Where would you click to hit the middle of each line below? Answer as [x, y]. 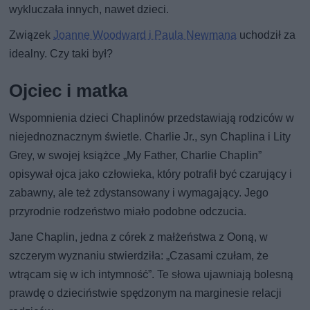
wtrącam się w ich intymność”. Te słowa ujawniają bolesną [152, 274]
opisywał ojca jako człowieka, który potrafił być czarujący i [151, 174]
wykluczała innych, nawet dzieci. [89, 9]
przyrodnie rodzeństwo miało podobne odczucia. [128, 211]
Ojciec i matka [69, 90]
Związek [31, 35]
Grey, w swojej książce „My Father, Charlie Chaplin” [136, 155]
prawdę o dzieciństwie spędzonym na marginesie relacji [146, 293]
